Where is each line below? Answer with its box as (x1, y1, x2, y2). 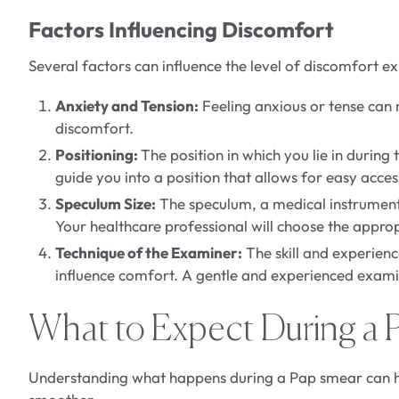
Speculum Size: (55, 194, 156, 214)
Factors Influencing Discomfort (28, 16, 334, 44)
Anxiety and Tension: (55, 96, 199, 116)
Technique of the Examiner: (55, 243, 242, 263)
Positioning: (55, 145, 141, 165)
